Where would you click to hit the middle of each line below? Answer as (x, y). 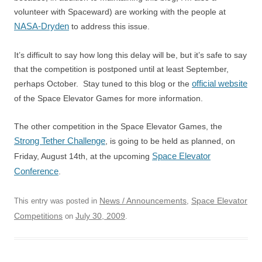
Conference (36, 171)
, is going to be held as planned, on (170, 141)
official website (220, 83)
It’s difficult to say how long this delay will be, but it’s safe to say (130, 55)
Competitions (38, 216)
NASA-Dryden (42, 26)
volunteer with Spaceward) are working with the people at (120, 12)
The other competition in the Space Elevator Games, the (118, 126)
